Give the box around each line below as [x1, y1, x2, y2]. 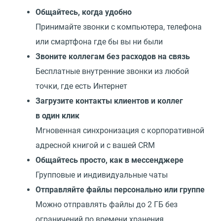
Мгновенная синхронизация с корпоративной [36, 125, 204, 135]
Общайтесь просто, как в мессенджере [36, 155, 184, 165]
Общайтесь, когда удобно [36, 7, 132, 17]
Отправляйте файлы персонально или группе [36, 184, 205, 194]
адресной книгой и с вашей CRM [36, 140, 155, 150]
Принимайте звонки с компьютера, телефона [36, 22, 202, 32]
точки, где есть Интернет [36, 81, 127, 91]
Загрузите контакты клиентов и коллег [36, 96, 183, 106]
